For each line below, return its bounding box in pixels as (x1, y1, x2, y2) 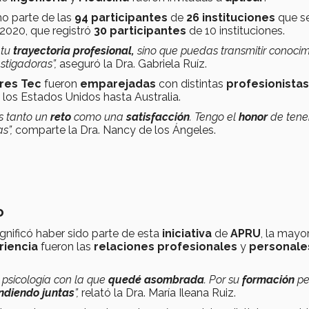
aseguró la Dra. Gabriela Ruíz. (57, 57, 207, 70)
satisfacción (126, 110, 190, 123)
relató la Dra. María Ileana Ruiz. (79, 286, 236, 299)
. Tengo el (190, 110, 239, 123)
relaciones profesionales (94, 239, 237, 253)
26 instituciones (186, 10, 275, 24)
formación (242, 272, 297, 286)
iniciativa (162, 226, 215, 240)
